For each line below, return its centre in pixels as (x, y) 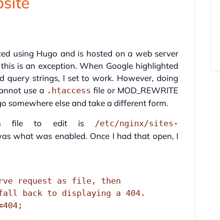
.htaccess (69, 91)
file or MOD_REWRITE (135, 90)
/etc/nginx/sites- (137, 124)
